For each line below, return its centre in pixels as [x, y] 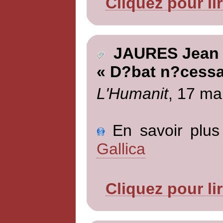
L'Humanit [132, 93]
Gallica [121, 149]
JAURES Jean [162, 54]
